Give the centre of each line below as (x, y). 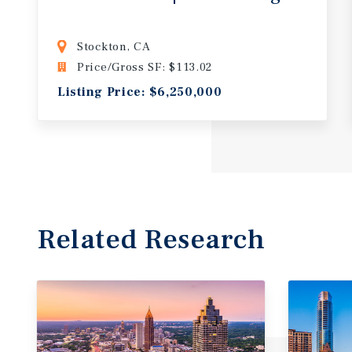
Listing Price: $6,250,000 (140, 92)
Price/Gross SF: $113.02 (145, 67)
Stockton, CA (114, 46)
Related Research (151, 239)
